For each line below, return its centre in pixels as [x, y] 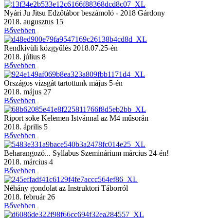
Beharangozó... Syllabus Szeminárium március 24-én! [86, 153]
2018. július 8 [25, 56]
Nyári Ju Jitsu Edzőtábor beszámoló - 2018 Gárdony [84, 13]
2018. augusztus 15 [34, 21]
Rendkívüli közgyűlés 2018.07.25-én [61, 48]
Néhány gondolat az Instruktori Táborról [66, 188]
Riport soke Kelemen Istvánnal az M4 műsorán [76, 118]
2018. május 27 [27, 91]
